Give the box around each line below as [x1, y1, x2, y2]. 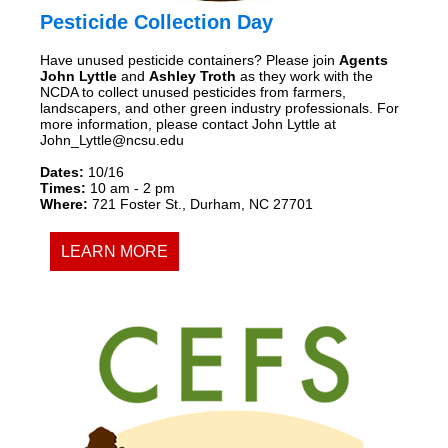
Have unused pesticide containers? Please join [40, 51, 339, 68]
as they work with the [236, 67, 373, 84]
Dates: [40, 163, 88, 180]
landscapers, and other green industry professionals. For [40, 99, 399, 116]
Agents [339, 51, 388, 68]
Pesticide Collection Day [40, 10, 273, 33]
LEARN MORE [61, 242, 168, 260]
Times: [40, 179, 86, 196]
